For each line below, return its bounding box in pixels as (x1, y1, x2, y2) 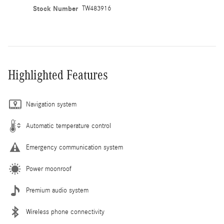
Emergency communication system (26, 143, 123, 151)
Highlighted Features (8, 67, 108, 82)
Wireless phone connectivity (26, 207, 104, 216)
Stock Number (32, 4, 78, 13)
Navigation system (26, 100, 76, 108)
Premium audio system (26, 186, 88, 194)
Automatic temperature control (26, 121, 111, 130)
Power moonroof (26, 164, 71, 173)
